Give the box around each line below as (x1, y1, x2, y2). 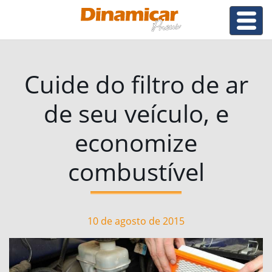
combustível (67, 155, 205, 188)
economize (75, 126, 197, 159)
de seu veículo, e (43, 97, 229, 130)
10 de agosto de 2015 (87, 214, 185, 228)
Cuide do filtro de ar (24, 67, 248, 101)
